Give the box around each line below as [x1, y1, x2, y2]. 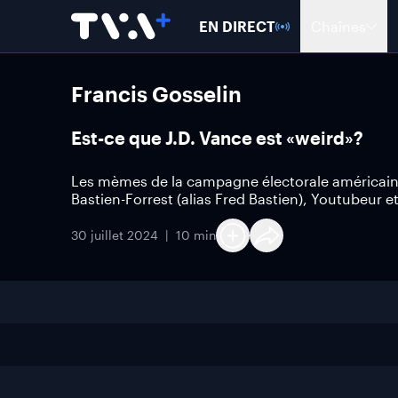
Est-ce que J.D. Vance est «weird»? [71, 127, 363, 148]
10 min [176, 227, 216, 243]
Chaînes [311, 17, 366, 35]
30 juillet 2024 [71, 227, 158, 243]
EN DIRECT [199, 17, 275, 35]
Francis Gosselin [71, 81, 242, 107]
